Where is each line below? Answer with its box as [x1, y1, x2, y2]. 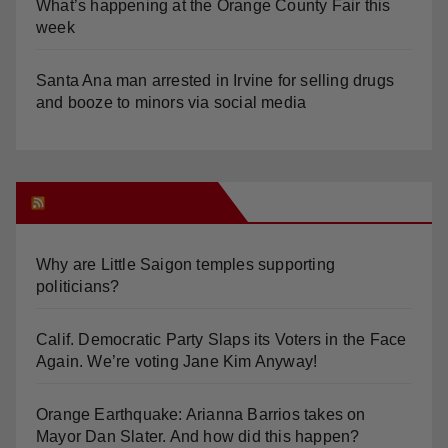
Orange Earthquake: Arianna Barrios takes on [36, 405, 366, 423]
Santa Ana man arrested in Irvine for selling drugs [36, 71, 395, 89]
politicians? [36, 277, 120, 295]
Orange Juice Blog [49, 190, 210, 213]
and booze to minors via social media [36, 93, 307, 111]
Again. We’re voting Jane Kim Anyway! [36, 352, 318, 370]
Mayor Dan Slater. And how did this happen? [36, 427, 360, 445]
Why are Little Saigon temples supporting [36, 255, 335, 273]
